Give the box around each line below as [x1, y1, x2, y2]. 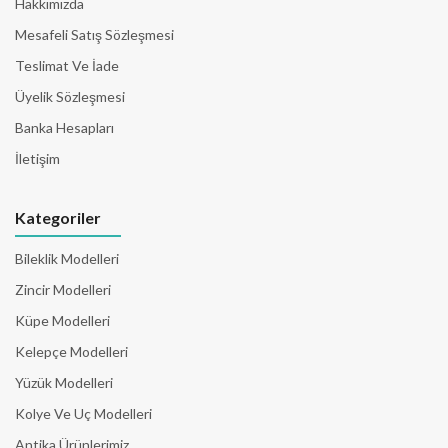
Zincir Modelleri [15, 280, 111, 298]
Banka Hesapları [15, 118, 114, 136]
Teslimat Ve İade [15, 56, 119, 74]
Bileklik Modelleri [15, 249, 119, 267]
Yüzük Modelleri [15, 373, 113, 391]
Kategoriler [15, 207, 101, 227]
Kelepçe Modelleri [15, 342, 128, 360]
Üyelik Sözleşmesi [15, 87, 125, 105]
